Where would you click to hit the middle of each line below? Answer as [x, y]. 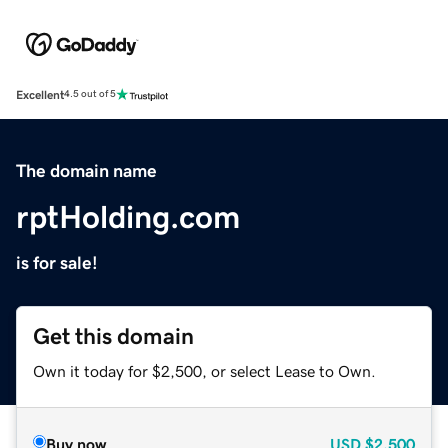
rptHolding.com [128, 216]
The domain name [86, 170]
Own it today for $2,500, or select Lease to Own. [204, 370]
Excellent [40, 94]
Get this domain [113, 336]
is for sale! [57, 262]
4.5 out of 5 [90, 94]
